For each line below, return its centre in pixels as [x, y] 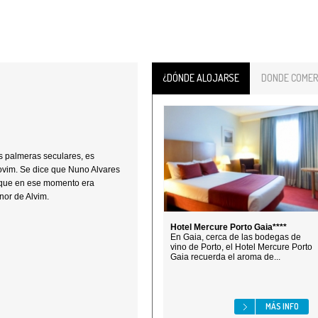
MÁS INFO [282, 306]
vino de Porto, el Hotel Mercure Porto [241, 247]
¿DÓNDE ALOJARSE [201, 78]
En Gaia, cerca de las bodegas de [236, 237]
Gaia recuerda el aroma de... [225, 257]
